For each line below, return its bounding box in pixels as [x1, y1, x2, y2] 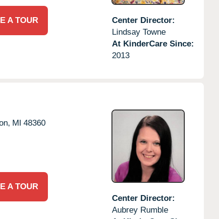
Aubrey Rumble [111, 205, 168, 215]
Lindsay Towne [111, 27, 166, 37]
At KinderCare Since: [111, 39, 194, 48]
